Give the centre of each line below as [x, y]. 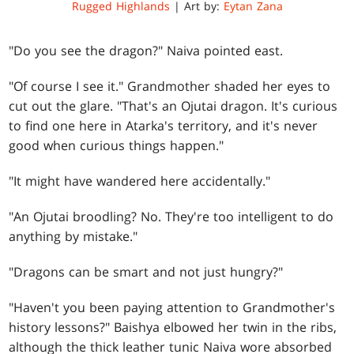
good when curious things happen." [117, 145]
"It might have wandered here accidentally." [140, 181]
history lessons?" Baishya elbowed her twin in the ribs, [173, 327]
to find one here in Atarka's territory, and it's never [164, 125]
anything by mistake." [73, 236]
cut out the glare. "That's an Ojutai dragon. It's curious [173, 105]
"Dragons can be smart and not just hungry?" [146, 271]
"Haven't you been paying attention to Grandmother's [172, 307]
